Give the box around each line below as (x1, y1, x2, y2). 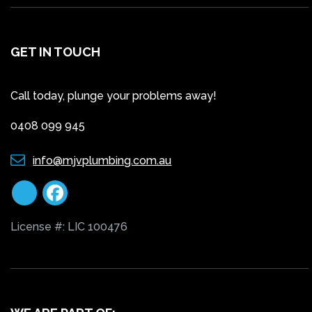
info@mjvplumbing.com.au (33, 153, 172, 167)
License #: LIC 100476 (10, 219, 127, 233)
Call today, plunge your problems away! (10, 88, 217, 102)
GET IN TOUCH (10, 44, 100, 59)
